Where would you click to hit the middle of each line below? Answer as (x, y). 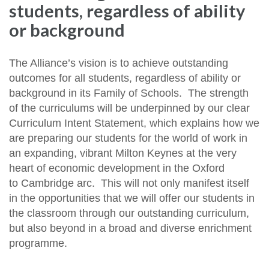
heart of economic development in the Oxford (117, 168)
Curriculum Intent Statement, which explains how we (134, 123)
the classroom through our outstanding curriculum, (129, 213)
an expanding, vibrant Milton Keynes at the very (123, 153)
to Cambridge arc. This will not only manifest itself (129, 183)
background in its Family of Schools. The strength (129, 93)
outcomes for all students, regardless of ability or (125, 78)
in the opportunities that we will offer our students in (132, 198)
